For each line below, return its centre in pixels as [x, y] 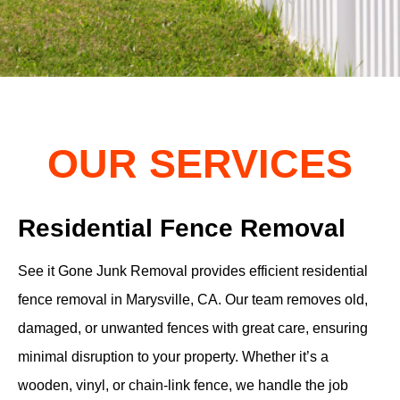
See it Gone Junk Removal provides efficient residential [193, 271]
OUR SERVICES [200, 163]
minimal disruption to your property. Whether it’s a [173, 356]
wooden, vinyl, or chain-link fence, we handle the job [183, 385]
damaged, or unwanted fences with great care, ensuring [193, 328]
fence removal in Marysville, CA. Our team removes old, [193, 299]
